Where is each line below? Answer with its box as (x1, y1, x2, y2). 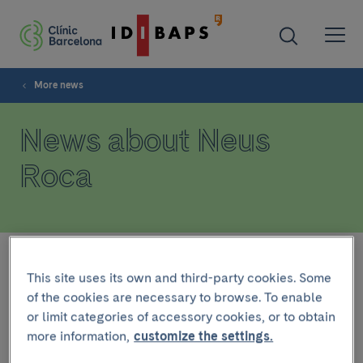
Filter (19, 254, 51, 269)
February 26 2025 (19, 346, 113, 359)
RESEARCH (26, 318, 87, 329)
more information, (27, 328, 130, 344)
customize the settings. (134, 328, 274, 344)
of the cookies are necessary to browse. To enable (27, 289, 323, 305)
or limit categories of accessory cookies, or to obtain (27, 309, 336, 325)
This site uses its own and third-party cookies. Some (27, 270, 332, 286)
